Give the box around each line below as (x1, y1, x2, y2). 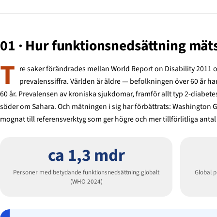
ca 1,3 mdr (47, 143, 125, 168)
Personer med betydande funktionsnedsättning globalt (13, 168, 159, 177)
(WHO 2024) (70, 177, 103, 186)
